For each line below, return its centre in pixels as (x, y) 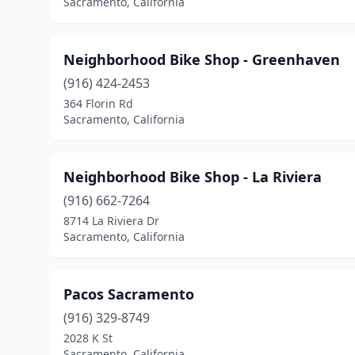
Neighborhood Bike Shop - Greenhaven (202, 59)
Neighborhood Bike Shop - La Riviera (193, 177)
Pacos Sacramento (129, 294)
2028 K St (88, 338)
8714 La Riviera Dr (111, 221)
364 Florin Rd (98, 103)
